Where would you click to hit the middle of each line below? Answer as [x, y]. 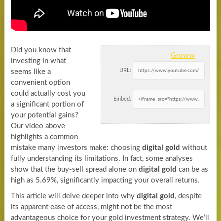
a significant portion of [47, 104]
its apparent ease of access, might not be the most [91, 207]
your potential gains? [44, 115]
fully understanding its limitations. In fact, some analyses [102, 158]
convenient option [40, 82]
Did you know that [41, 50]
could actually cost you [48, 93]
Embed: [123, 99]
